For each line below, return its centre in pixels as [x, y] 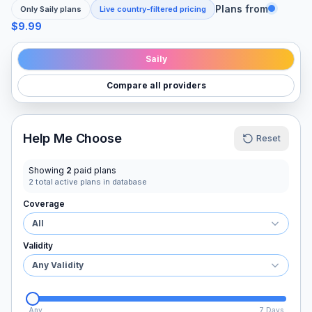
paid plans [94, 170]
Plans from [242, 9]
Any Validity [58, 265]
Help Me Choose [72, 138]
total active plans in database [90, 182]
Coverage [44, 204]
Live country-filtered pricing [153, 9]
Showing [47, 170]
